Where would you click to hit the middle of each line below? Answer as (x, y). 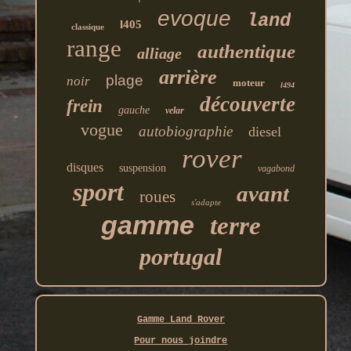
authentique (246, 52)
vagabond (277, 169)
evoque (194, 19)
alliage (159, 54)
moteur (249, 83)
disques (85, 168)
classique (87, 27)
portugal (181, 257)
